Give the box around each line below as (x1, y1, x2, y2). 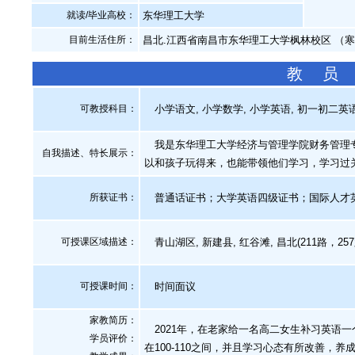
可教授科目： (80, 103, 137, 114)
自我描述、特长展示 (42, 147, 128, 158)
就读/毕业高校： (67, 10, 136, 21)
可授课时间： (80, 281, 137, 292)
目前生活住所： (69, 34, 136, 45)
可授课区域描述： (61, 236, 137, 247)
